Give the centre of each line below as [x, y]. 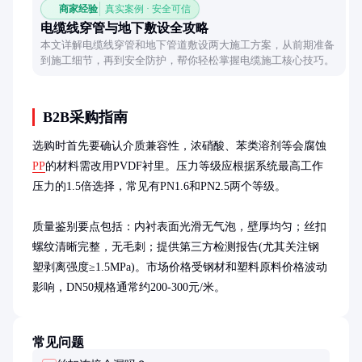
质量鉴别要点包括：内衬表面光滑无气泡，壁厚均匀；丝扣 [179, 227]
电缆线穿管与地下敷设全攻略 [124, 28]
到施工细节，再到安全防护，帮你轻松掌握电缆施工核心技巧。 [187, 60]
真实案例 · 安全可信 [148, 9]
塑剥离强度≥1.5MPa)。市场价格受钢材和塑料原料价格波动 [180, 267]
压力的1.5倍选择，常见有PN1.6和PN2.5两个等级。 [159, 186]
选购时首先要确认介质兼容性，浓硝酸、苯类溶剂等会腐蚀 [179, 146]
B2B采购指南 [85, 117]
